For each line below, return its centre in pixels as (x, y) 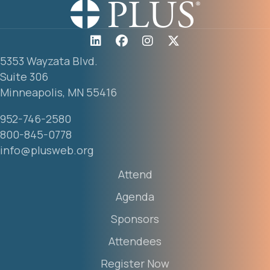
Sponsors (135, 219)
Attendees (135, 241)
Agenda (135, 197)
